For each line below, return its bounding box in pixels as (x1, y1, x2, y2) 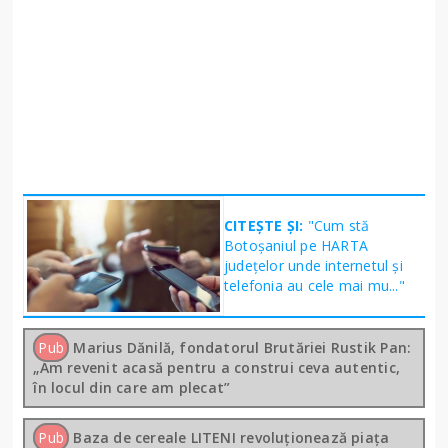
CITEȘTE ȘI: (224, 216, 308, 236)
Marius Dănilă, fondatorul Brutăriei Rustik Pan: (73, 338, 412, 358)
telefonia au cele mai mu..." (224, 276, 405, 296)
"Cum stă (307, 216, 370, 236)
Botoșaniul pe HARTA (224, 236, 368, 256)
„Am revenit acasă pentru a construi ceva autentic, (33, 358, 400, 378)
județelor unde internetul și (224, 256, 403, 276)
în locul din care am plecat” (33, 378, 231, 398)
